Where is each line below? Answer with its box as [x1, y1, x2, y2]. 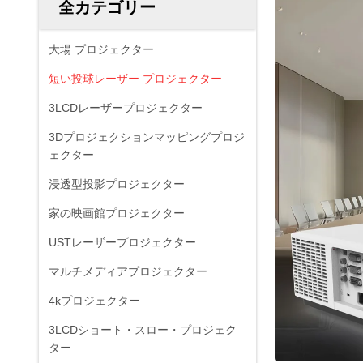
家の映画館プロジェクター [49, 207, 185, 220]
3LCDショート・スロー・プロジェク [49, 323, 237, 336]
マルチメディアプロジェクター [49, 265, 207, 278]
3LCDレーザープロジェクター [49, 101, 203, 114]
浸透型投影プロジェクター [49, 177, 185, 190]
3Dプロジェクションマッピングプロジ [49, 130, 245, 143]
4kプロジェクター [49, 294, 140, 307]
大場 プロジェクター [49, 43, 154, 56]
